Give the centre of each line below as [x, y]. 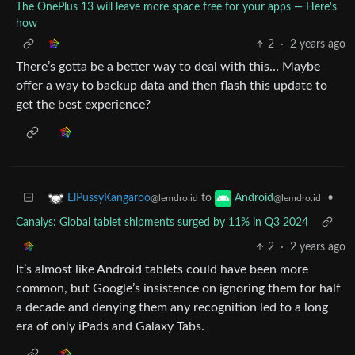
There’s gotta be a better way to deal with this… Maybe [168, 66]
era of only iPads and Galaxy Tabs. [110, 326]
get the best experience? [83, 104]
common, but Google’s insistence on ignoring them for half [178, 288]
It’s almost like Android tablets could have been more [162, 269]
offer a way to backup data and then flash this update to [172, 85]
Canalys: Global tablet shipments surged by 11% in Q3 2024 [162, 222]
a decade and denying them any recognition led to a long [172, 307]
